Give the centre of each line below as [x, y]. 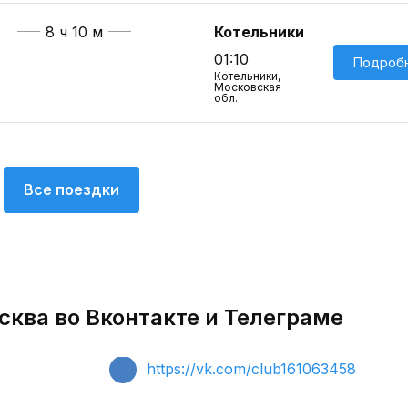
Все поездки [71, 189]
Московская [247, 87]
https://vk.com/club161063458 [252, 369]
